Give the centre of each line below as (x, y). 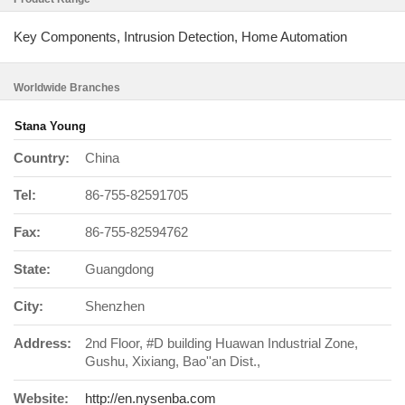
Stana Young (50, 126)
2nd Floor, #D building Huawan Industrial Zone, (221, 343)
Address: (42, 343)
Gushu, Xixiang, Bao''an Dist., (173, 361)
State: (32, 269)
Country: (42, 158)
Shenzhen (115, 306)
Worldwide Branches (67, 88)
